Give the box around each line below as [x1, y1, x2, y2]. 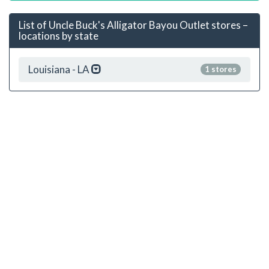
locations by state [19, 29, 98, 42]
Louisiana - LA [28, 62, 91, 76]
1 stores [205, 64, 237, 74]
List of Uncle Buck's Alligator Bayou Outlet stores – [19, 18, 248, 31]
